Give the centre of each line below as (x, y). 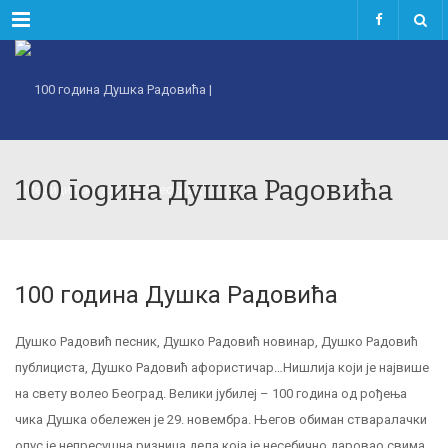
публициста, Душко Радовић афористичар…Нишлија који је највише (222, 367)
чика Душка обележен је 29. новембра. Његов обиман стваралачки (221, 419)
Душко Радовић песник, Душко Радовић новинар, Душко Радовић (216, 341)
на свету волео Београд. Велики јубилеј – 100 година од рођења (211, 393)
